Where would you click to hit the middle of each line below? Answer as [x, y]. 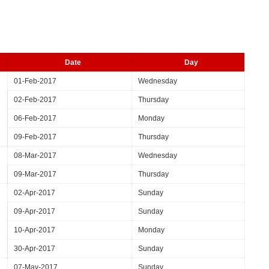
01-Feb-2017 [35, 81]
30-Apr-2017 [35, 249]
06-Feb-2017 [35, 118]
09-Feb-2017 [35, 137]
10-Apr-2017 [35, 230]
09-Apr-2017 [35, 211]
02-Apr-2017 [35, 193]
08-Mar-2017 [35, 156]
